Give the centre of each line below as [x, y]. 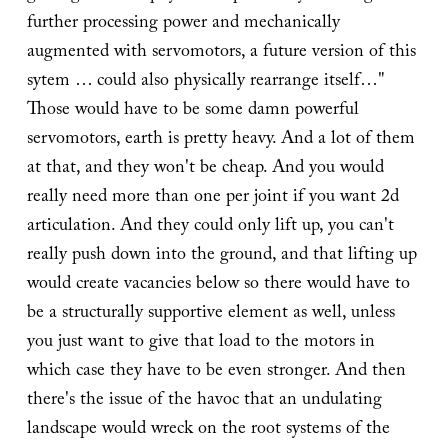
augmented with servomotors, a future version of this [221, 53]
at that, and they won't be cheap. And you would [205, 169]
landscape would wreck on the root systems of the [208, 430]
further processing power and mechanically [183, 24]
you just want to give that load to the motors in [200, 343]
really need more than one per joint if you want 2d [212, 198]
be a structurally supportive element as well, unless [210, 314]
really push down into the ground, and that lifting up [221, 256]
